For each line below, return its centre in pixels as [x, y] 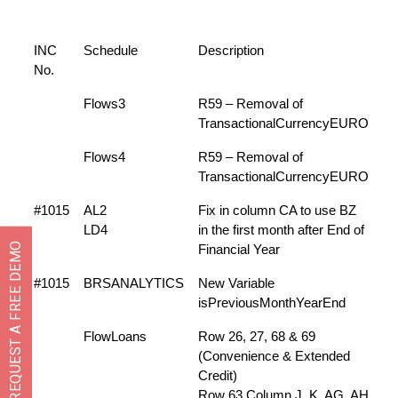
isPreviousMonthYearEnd [272, 302]
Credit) [218, 375]
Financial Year [239, 249]
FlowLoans [115, 336]
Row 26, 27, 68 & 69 [257, 336]
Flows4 [104, 157]
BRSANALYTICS [134, 283]
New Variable [236, 283]
